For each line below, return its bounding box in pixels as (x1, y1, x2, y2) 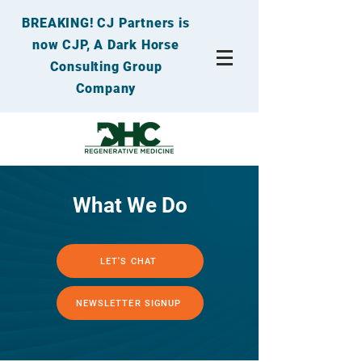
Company (75, 81, 137, 96)
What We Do (73, 193, 187, 217)
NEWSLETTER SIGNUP (75, 297, 182, 309)
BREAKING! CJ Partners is (22, 15, 190, 31)
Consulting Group (49, 59, 162, 74)
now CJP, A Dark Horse (32, 37, 179, 53)
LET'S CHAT (100, 255, 157, 267)
